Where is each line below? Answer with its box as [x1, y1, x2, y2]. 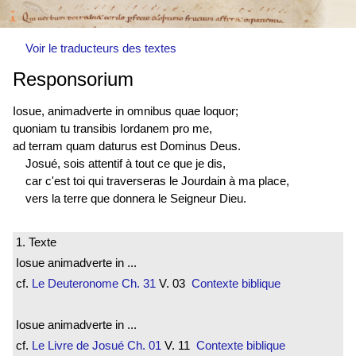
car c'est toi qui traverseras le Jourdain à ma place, [25, 173, 289, 188]
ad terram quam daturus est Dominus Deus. [13, 138, 241, 153]
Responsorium [13, 68, 133, 91]
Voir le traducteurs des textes [25, 41, 176, 56]
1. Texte [16, 234, 56, 249]
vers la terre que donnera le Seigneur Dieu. [25, 191, 246, 205]
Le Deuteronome [32, 276, 118, 290]
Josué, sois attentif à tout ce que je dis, [25, 156, 226, 170]
